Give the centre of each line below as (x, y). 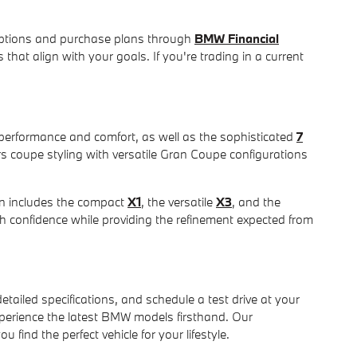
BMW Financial (237, 39)
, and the (256, 201)
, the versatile (178, 201)
